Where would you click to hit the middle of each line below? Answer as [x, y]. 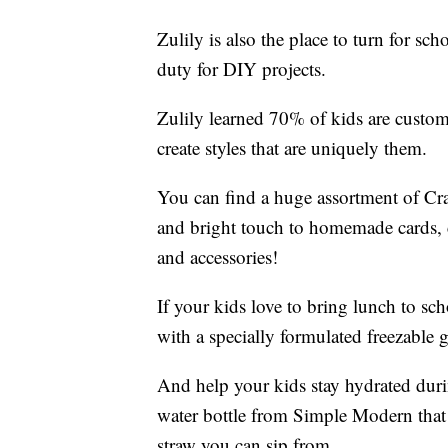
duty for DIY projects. [241, 68]
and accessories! [217, 256]
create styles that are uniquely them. [292, 147]
